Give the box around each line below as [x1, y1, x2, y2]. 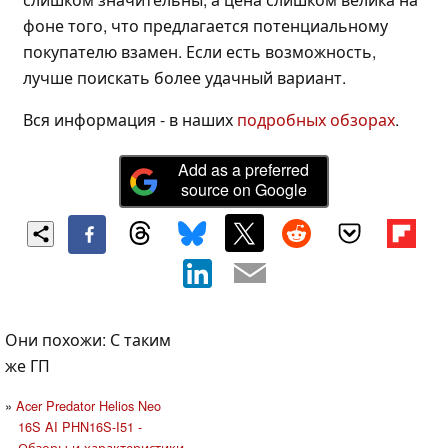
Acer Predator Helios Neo [16, 396, 161, 416]
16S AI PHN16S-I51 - [17, 417, 142, 437]
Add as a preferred [178, 158, 310, 182]
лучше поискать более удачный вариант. [23, 65, 346, 89]
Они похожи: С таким [5, 328, 171, 352]
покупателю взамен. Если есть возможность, [23, 39, 376, 63]
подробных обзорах [237, 107, 395, 131]
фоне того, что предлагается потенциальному [23, 13, 388, 37]
